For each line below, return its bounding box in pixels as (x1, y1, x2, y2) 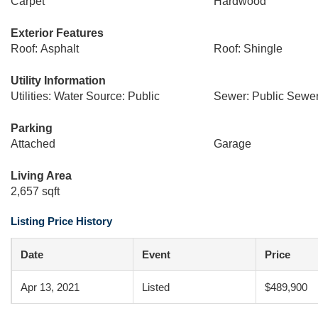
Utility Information (11, 75, 106, 87)
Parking (11, 122, 53, 134)
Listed (142, 281, 170, 293)
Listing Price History (11, 215, 112, 227)
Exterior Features (11, 27, 104, 39)
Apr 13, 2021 (21, 281, 79, 293)
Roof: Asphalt (11, 43, 79, 55)
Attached (11, 138, 55, 150)
